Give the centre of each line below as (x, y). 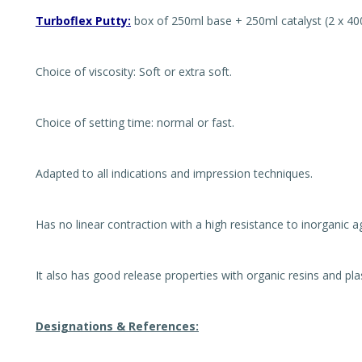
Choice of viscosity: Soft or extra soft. (134, 72)
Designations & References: (117, 326)
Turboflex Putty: (83, 21)
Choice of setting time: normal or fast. (135, 122)
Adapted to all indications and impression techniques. (174, 173)
